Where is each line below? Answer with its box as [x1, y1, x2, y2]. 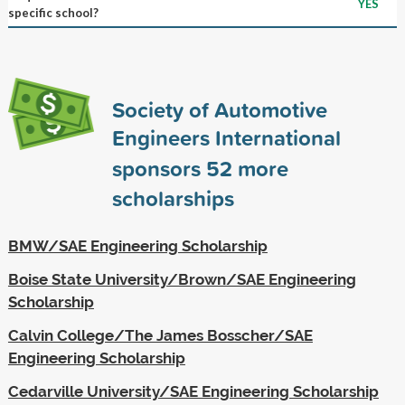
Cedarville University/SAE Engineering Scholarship [7, 381, 379, 400]
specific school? [7, 5, 99, 20]
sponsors [111, 152, 206, 184]
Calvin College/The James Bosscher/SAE [7, 325, 313, 344]
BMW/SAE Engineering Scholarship [7, 236, 268, 255]
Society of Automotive [111, 93, 327, 125]
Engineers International [111, 121, 341, 153]
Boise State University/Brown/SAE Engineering [7, 269, 356, 288]
